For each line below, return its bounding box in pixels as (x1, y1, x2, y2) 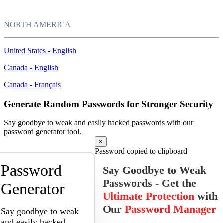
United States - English (4, 46, 76, 55)
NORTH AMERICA (4, 20, 71, 29)
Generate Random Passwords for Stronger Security (4, 98, 213, 109)
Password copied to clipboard (95, 147, 187, 156)
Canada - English (4, 63, 58, 72)
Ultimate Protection (103, 190, 194, 203)
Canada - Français (4, 80, 61, 89)
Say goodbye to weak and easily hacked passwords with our (4, 118, 193, 127)
